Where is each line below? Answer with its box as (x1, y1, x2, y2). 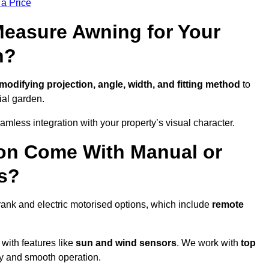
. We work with (177, 238, 241, 249)
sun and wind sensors (76, 238, 177, 249)
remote (212, 199, 244, 210)
